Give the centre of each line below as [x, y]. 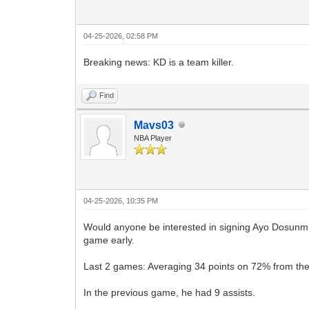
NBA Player [153, 138]
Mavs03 [154, 125]
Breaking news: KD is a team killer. [159, 62]
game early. [109, 240]
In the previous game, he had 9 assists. [170, 292]
